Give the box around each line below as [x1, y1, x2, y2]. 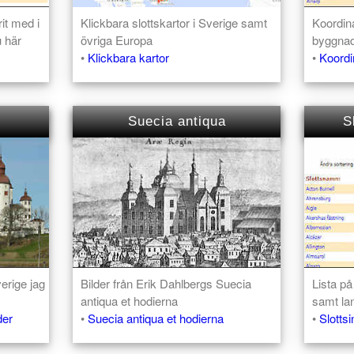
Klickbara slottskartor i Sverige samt [81, 14, 268, 32]
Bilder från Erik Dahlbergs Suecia [81, 274, 252, 292]
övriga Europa [81, 32, 153, 49]
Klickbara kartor [88, 49, 170, 66]
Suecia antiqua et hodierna [88, 309, 224, 326]
